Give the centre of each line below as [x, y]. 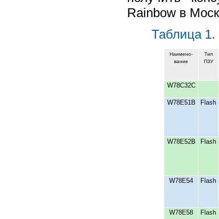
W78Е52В [181, 141]
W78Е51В [181, 102]
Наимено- [181, 54]
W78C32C [181, 85]
